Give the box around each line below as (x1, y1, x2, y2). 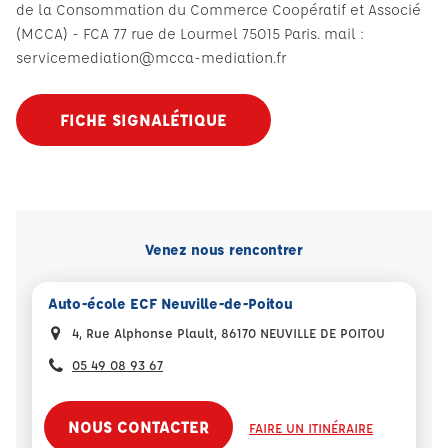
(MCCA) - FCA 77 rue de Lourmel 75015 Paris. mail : (16, 24, 364, 43)
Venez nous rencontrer (145, 240, 303, 259)
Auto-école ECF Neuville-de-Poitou (48, 294, 293, 313)
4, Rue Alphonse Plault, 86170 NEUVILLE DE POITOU (72, 324, 385, 341)
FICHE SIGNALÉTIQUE (60, 109, 227, 130)
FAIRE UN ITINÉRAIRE (249, 419, 373, 436)
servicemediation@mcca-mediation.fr (16, 48, 286, 67)
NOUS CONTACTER (68, 416, 209, 437)
